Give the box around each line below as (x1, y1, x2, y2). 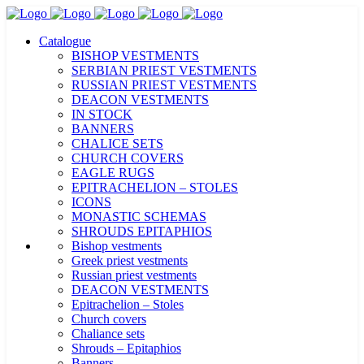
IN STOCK (71, 107, 132, 121)
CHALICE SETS (71, 136, 163, 150)
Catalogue (39, 34, 91, 48)
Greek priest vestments (71, 253, 188, 267)
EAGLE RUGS (71, 166, 154, 180)
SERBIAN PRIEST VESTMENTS (71, 63, 257, 77)
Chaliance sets (71, 327, 145, 340)
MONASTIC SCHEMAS (71, 210, 206, 223)
